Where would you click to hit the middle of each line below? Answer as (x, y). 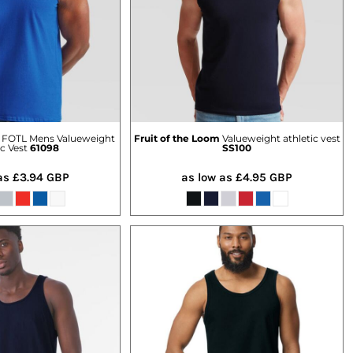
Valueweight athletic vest (281, 138)
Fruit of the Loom (176, 138)
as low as (208, 177)
